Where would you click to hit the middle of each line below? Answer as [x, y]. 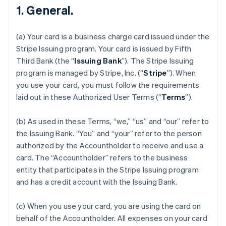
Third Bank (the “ [45, 61]
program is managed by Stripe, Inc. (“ [80, 73]
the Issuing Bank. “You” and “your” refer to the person [109, 133]
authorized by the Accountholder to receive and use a [110, 145]
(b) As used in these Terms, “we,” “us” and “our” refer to [113, 121]
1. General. [45, 10]
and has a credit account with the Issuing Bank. [97, 182]
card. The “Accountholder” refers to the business [102, 157]
